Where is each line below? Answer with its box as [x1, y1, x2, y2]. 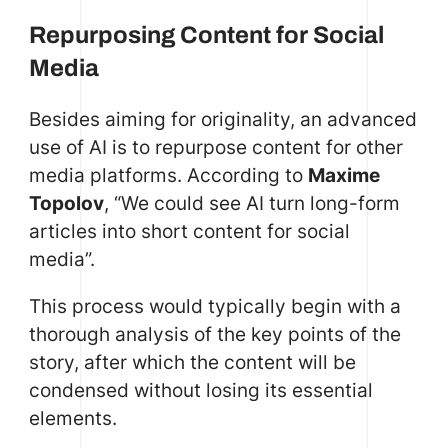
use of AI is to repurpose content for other [28, 134, 403, 159]
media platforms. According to [28, 162, 308, 187]
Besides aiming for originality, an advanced [28, 106, 417, 131]
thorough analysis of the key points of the [28, 321, 401, 346]
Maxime [307, 162, 380, 187]
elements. [28, 405, 117, 430]
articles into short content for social [28, 218, 350, 243]
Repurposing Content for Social [28, 22, 384, 49]
